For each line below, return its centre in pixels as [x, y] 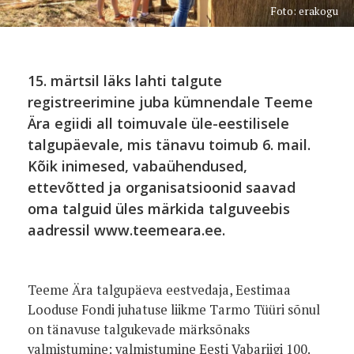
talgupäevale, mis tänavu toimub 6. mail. [169, 145]
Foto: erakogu [304, 11]
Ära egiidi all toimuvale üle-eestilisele [158, 123]
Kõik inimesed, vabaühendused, [137, 166]
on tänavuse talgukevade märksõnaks [139, 330]
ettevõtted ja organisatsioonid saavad [162, 187]
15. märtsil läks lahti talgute [125, 81]
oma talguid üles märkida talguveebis [159, 209]
